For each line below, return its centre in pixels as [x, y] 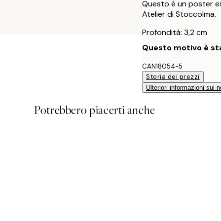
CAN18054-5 [162, 66]
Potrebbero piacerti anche [95, 110]
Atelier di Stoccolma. [179, 14]
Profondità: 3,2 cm [175, 32]
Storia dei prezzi [173, 76]
